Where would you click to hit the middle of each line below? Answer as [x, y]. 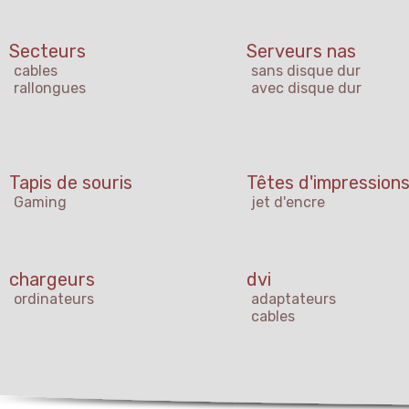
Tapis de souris [71, 183]
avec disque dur [306, 89]
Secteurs [47, 52]
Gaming [40, 203]
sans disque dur [306, 71]
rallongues [50, 89]
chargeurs [52, 280]
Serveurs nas [301, 52]
